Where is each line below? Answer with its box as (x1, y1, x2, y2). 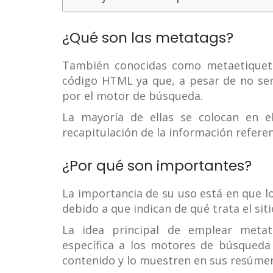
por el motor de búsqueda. (62, 88, 203, 103)
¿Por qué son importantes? (62, 156, 252, 175)
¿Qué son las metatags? (62, 28, 233, 48)
